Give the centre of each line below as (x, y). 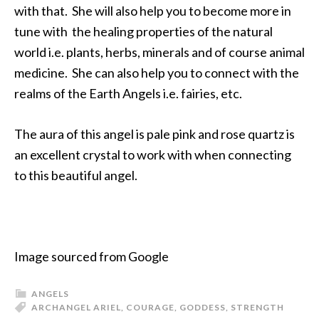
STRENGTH (257, 307)
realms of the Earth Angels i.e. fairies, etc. (128, 93)
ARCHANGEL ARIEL (76, 307)
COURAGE (150, 307)
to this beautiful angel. (76, 175)
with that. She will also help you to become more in (153, 11)
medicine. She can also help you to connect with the (157, 73)
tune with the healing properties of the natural (143, 31)
